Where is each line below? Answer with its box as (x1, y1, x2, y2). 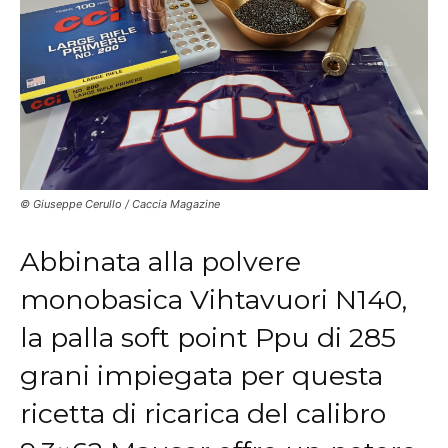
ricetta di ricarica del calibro (20, 397, 386, 431)
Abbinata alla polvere (20, 245, 301, 279)
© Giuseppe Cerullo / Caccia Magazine (20, 197, 220, 212)
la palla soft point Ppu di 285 (20, 321, 396, 355)
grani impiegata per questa (20, 359, 383, 393)
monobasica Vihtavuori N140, (20, 283, 407, 317)
